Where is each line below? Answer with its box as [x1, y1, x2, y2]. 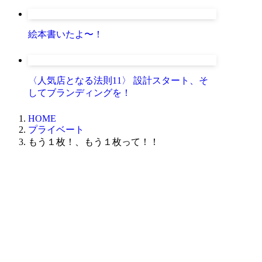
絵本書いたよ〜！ [28, 29, 103, 39]
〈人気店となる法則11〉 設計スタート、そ [28, 75, 208, 85]
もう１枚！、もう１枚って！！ [28, 136, 159, 147]
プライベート [28, 124, 84, 135]
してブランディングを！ [28, 87, 131, 98]
